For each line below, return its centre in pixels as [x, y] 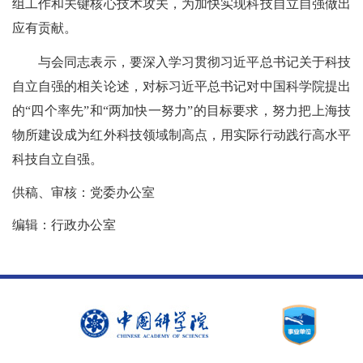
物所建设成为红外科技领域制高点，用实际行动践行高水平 [181, 135]
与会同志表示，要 [90, 62]
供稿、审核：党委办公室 [83, 192]
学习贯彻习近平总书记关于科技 [260, 62]
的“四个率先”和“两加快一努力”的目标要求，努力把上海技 [181, 110]
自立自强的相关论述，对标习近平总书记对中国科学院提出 [181, 86]
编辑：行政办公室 [64, 224]
